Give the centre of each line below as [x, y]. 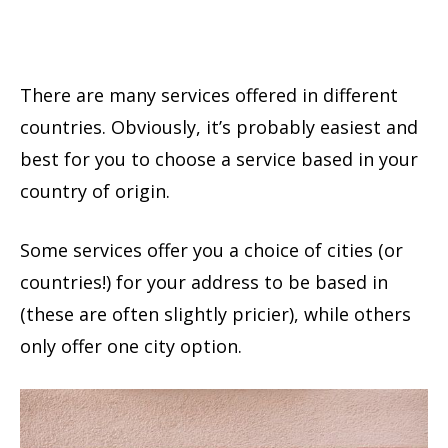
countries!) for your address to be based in [204, 281]
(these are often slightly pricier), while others [215, 313]
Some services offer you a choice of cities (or [211, 249]
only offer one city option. [131, 345]
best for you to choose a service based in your [219, 158]
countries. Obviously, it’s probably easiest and [219, 126]
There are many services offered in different [209, 94]
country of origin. [95, 190]
